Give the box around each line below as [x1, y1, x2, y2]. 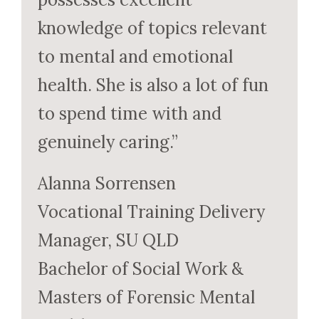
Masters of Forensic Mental [37, 286, 255, 308]
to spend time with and [37, 102, 221, 125]
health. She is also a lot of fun [37, 73, 268, 96]
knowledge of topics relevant [37, 16, 267, 39]
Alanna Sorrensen [37, 172, 176, 194]
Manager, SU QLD [37, 229, 179, 251]
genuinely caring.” [37, 130, 178, 153]
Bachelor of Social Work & [37, 257, 244, 280]
